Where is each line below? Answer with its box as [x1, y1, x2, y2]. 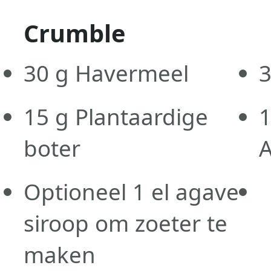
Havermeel [68, 57, 189, 88]
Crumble [23, 16, 125, 50]
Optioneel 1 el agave [23, 176, 239, 207]
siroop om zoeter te [23, 207, 227, 238]
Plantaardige [68, 101, 208, 132]
